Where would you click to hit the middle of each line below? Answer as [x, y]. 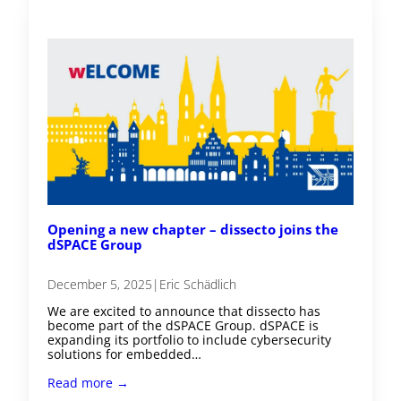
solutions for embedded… [125, 354]
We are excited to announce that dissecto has [184, 311]
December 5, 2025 [100, 285]
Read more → [89, 383]
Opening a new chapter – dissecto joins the [193, 229]
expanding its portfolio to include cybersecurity [190, 340]
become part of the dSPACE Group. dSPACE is [183, 326]
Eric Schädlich [198, 285]
